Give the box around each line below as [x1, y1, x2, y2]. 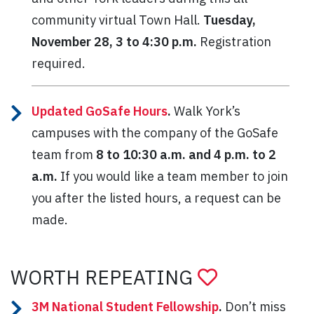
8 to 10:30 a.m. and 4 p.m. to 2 [96, 146, 276, 163]
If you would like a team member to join [57, 168, 288, 184]
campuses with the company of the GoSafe [32, 124, 278, 141]
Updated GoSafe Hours [32, 102, 168, 119]
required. [32, 55, 86, 71]
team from [32, 146, 96, 163]
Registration [197, 33, 271, 50]
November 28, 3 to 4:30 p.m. [32, 33, 197, 50]
